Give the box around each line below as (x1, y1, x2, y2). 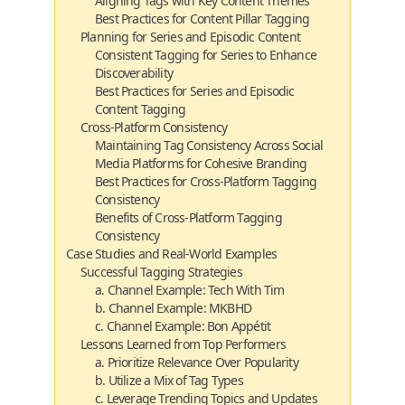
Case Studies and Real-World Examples (66, 245, 278, 262)
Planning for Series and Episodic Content (80, 28, 301, 45)
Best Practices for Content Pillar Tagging (95, 10, 310, 27)
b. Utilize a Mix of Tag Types (95, 372, 243, 389)
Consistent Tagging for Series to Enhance (95, 46, 316, 63)
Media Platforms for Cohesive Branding (95, 155, 307, 172)
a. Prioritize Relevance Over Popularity (95, 353, 298, 371)
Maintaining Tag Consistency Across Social (95, 137, 324, 154)
